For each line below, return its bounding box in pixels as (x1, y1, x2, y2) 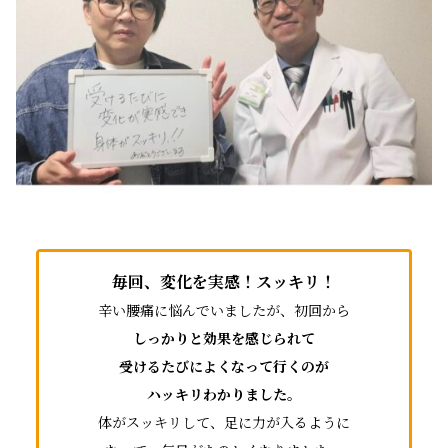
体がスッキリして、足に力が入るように (98, 411, 350, 432)
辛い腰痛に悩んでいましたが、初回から (98, 299, 350, 320)
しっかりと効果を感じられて (133, 327, 315, 348)
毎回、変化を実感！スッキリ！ (112, 269, 336, 293)
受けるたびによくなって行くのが (119, 355, 329, 376)
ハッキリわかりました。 (147, 383, 301, 404)
